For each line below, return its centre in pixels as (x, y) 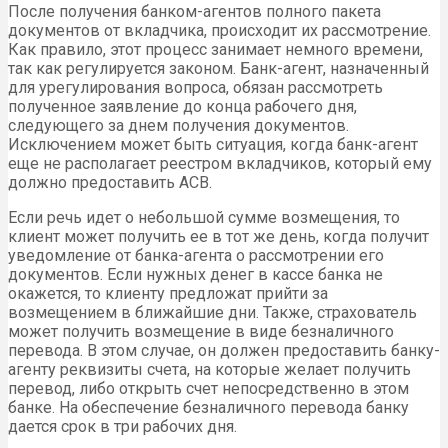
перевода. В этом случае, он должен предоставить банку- (224, 350)
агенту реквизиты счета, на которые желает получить (209, 369)
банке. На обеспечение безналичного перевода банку (208, 407)
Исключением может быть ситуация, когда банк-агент (213, 144)
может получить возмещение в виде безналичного (201, 331)
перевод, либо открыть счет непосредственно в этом (208, 388)
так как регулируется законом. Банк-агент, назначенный (218, 68)
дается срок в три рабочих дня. (122, 426)
